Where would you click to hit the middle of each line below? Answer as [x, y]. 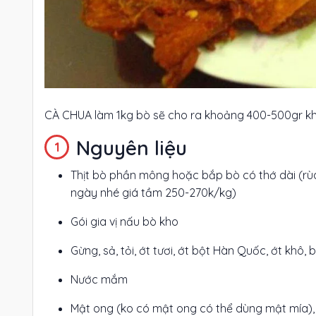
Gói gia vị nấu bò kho [124, 221]
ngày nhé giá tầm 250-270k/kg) [153, 192]
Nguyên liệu [132, 147]
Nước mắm [99, 279]
